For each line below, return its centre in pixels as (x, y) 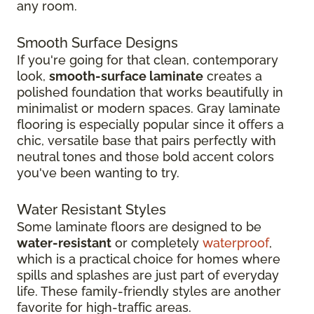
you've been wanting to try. (98, 172)
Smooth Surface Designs (97, 42)
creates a (233, 76)
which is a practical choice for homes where (149, 259)
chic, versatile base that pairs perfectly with (146, 140)
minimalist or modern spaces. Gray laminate (149, 108)
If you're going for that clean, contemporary (148, 60)
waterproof (236, 243)
